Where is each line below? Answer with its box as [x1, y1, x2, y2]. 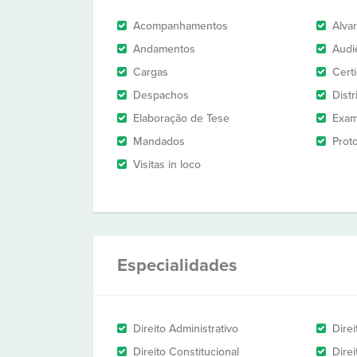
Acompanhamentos [133, 19, 228, 33]
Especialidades [117, 255, 237, 276]
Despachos [133, 88, 189, 102]
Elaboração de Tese [133, 112, 229, 125]
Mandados [133, 135, 185, 148]
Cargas [133, 65, 168, 79]
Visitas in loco [133, 158, 201, 171]
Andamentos [133, 42, 195, 56]
